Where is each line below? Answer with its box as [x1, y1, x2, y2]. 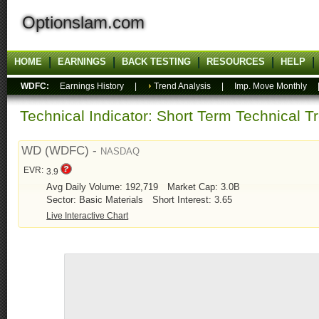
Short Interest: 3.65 [152, 194, 233, 206]
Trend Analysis [154, 81, 211, 91]
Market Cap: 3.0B [167, 182, 241, 193]
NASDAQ [100, 146, 140, 157]
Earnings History [60, 81, 124, 91]
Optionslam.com [7, 13, 145, 32]
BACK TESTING [122, 56, 191, 67]
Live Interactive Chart [46, 211, 129, 221]
